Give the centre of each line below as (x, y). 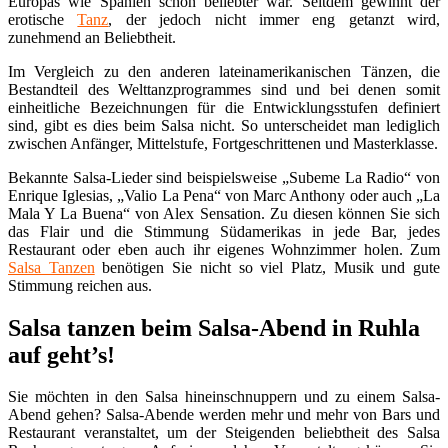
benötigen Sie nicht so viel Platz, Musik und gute (267, 267)
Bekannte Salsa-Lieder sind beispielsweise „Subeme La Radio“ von (224, 177)
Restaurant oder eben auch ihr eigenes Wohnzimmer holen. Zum (224, 249)
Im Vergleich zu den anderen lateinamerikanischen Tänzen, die (224, 71)
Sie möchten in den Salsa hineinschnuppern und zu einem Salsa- (224, 397)
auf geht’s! (61, 354)
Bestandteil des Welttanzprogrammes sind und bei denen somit (224, 89)
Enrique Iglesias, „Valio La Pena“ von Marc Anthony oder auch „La (224, 195)
